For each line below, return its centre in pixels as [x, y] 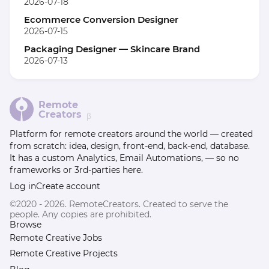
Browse [26, 224]
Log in [23, 186]
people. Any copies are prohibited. [80, 214]
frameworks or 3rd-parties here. [76, 170]
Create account [68, 186]
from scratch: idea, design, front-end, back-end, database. [130, 146]
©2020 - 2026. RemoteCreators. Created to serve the [119, 204]
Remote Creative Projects [64, 254]
